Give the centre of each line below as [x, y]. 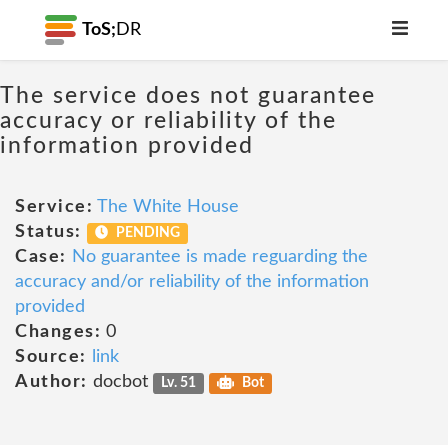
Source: [51, 357]
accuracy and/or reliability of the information [192, 282]
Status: [48, 232]
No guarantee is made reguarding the [219, 257]
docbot [120, 382]
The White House [168, 207]
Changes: [58, 332]
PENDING [147, 233]
